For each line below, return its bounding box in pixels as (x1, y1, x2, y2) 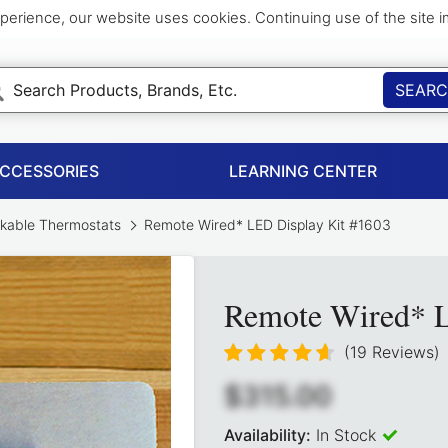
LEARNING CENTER (229, 161, 377, 181)
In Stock (316, 425, 376, 446)
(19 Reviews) (344, 342, 440, 363)
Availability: (224, 425, 311, 446)
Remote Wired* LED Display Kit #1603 (140, 216, 391, 233)
